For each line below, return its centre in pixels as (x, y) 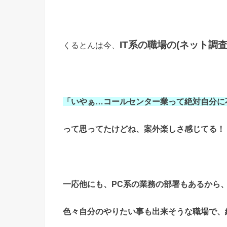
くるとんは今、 (91, 45)
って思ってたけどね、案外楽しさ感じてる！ (144, 129)
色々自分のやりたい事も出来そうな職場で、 (144, 212)
